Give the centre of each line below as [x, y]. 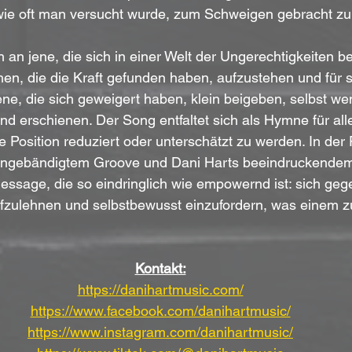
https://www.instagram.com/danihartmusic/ [160, 332]
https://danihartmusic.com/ [160, 290]
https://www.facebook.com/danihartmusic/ [160, 311]
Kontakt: [160, 269]
